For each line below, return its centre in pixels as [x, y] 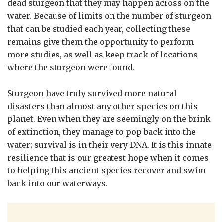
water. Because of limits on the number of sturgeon [109, 16]
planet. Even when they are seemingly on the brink [109, 119]
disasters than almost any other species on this [103, 106]
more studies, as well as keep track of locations [103, 54]
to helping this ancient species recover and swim [107, 170]
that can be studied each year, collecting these [99, 28]
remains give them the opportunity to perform [101, 41]
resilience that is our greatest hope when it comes [108, 157]
